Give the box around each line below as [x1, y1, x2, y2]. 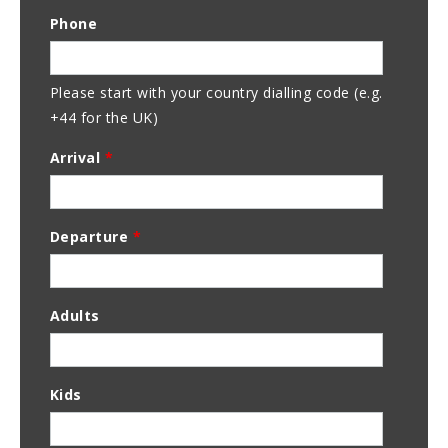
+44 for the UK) [49, 108, 159, 128]
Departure [49, 227, 133, 247]
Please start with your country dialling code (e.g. [49, 83, 383, 103]
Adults [49, 306, 100, 326]
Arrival [49, 148, 105, 168]
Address [48, 28, 112, 48]
